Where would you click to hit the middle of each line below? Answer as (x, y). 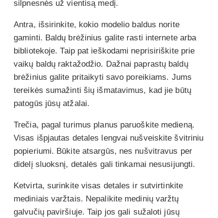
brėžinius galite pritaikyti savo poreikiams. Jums (103, 77)
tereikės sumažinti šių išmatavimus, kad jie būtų (102, 90)
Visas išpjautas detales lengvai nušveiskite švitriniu (109, 138)
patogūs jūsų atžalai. (52, 103)
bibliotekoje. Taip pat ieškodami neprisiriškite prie (104, 51)
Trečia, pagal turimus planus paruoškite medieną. (104, 125)
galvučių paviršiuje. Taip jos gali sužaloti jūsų (97, 212)
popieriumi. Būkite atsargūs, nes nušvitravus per (103, 151)
